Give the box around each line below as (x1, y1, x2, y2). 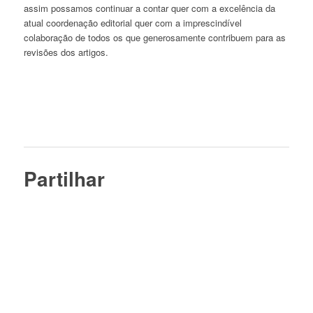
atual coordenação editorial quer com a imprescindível (23, 16, 242, 30)
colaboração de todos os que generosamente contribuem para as (23, 31, 286, 45)
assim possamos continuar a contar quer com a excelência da (23, 1, 275, 15)
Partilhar (23, 164, 105, 194)
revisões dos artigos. (23, 45, 108, 59)
